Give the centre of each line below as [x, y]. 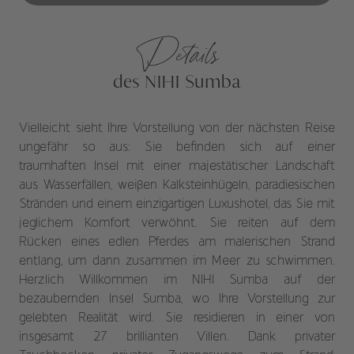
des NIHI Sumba [177, 81]
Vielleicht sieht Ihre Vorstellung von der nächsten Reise [177, 129]
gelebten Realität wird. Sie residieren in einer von [177, 318]
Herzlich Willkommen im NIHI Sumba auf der [177, 281]
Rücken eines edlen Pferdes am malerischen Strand [177, 243]
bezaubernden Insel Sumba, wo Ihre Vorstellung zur [177, 299]
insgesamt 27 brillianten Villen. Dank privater [177, 337]
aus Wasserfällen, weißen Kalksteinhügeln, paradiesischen [177, 186]
